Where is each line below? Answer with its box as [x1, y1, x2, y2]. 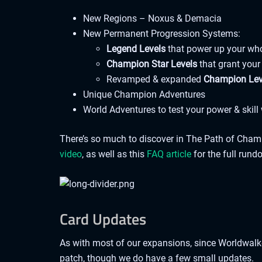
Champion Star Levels [106, 58, 197, 70]
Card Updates [60, 208, 146, 231]
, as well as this [82, 149, 147, 160]
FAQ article [147, 149, 191, 160]
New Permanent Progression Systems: [83, 28, 240, 40]
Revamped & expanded [106, 74, 204, 85]
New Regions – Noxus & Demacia [83, 13, 222, 25]
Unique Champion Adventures [83, 89, 205, 101]
